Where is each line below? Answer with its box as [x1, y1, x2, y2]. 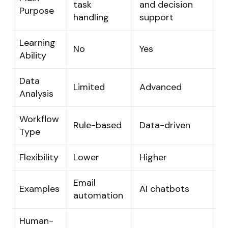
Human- [19, 214, 53, 227]
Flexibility [19, 151, 59, 163]
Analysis [19, 87, 53, 100]
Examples [19, 182, 60, 195]
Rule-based [73, 119, 122, 131]
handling [73, 11, 109, 23]
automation [73, 189, 123, 202]
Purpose [19, 4, 54, 17]
